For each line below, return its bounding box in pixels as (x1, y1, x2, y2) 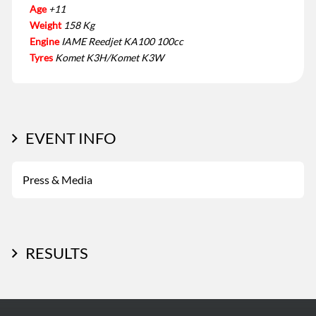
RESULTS (25, 243, 88, 263)
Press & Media (23, 173, 92, 187)
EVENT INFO (25, 128, 116, 148)
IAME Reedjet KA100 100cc (61, 35, 183, 48)
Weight (30, 19, 61, 32)
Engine (30, 35, 59, 48)
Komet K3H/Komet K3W (55, 51, 164, 64)
